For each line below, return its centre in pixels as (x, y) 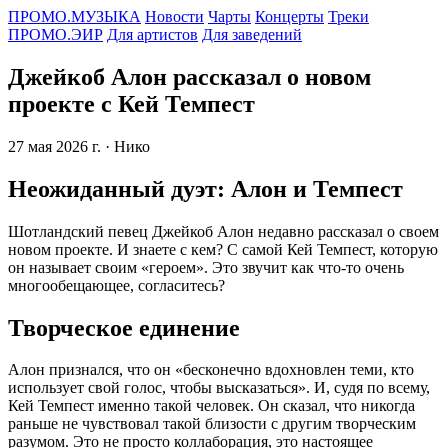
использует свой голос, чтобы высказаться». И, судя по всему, (219, 388)
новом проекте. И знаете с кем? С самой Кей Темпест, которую (223, 249)
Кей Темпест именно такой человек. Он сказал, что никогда (211, 406)
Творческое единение (124, 327)
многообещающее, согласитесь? (116, 285)
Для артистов (152, 34)
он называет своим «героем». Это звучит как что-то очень (206, 267)
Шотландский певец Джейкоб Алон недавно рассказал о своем (223, 231)
